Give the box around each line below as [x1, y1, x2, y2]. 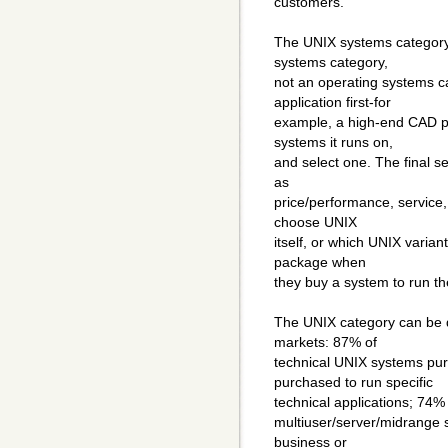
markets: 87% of [274, 334, 377, 351]
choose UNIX [274, 214, 357, 231]
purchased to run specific [274, 374, 433, 391]
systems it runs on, [274, 134, 393, 151]
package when [274, 254, 366, 271]
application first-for [274, 94, 391, 111]
